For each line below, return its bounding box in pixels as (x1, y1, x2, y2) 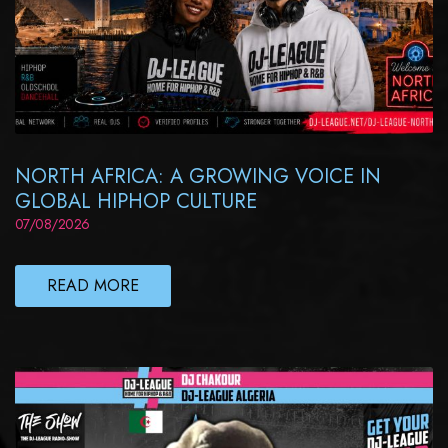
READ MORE (47, 273, 139, 297)
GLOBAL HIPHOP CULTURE (15, 186, 257, 216)
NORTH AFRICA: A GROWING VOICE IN (15, 161, 381, 191)
